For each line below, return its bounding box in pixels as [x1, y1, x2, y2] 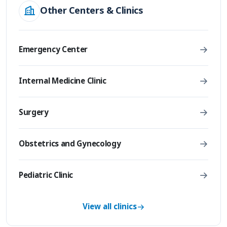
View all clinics [83, 201, 137, 213]
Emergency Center [19, 44, 88, 56]
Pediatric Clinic [19, 169, 73, 181]
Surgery [19, 106, 49, 119]
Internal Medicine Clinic [19, 75, 106, 87]
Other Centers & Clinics [40, 4, 143, 18]
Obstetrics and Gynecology [19, 138, 121, 150]
